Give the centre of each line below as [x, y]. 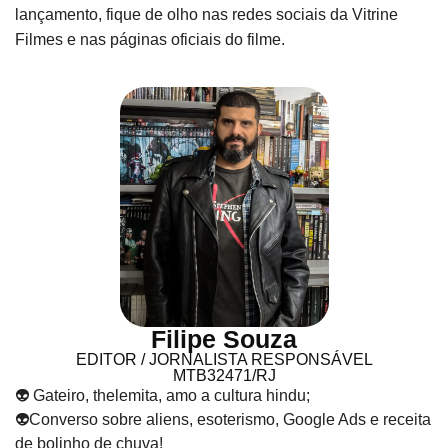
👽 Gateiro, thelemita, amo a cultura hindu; [162, 395]
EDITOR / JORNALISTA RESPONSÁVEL [224, 359]
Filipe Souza [224, 338]
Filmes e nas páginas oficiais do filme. [150, 39]
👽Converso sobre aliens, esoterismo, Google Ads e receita [223, 419]
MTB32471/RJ [224, 375]
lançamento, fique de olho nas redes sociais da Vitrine [206, 14]
